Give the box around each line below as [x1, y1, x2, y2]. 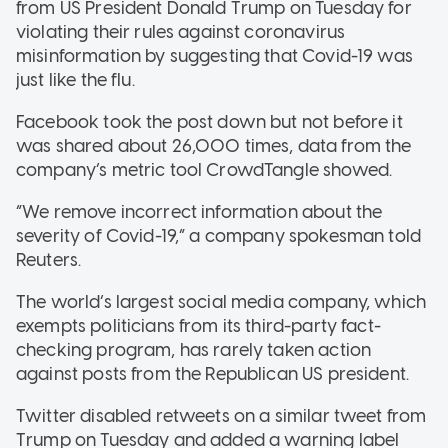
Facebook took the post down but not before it [16, 110, 403, 133]
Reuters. [16, 248, 82, 271]
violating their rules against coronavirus [16, 20, 346, 43]
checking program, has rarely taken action [16, 338, 372, 361]
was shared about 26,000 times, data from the [16, 134, 412, 157]
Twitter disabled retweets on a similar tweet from [16, 404, 427, 427]
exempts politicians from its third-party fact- [16, 314, 381, 337]
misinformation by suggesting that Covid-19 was [16, 44, 413, 67]
